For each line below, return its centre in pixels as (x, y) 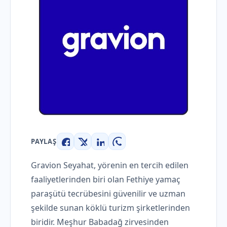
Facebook (84, 147)
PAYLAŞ (44, 141)
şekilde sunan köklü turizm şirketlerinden (110, 208)
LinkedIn (117, 147)
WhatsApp (137, 147)
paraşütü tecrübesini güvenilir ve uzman (108, 194)
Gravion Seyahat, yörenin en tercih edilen (110, 165)
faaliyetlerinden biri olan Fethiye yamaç (106, 179)
